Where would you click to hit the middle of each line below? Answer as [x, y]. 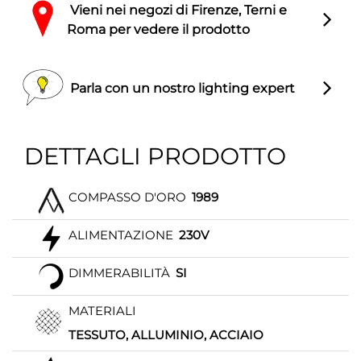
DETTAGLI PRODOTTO [155, 156]
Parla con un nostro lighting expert [181, 88]
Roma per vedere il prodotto [158, 29]
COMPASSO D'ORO [127, 197]
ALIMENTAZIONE [121, 235]
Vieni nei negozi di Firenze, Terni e [177, 10]
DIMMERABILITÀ [119, 273]
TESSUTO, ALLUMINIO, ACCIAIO [166, 335]
